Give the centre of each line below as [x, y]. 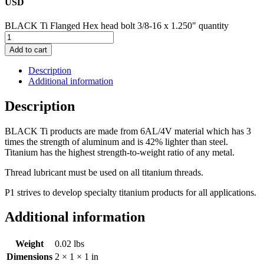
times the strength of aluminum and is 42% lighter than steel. [116, 141]
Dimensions [29, 257]
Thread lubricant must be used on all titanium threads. [104, 172]
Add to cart [28, 49]
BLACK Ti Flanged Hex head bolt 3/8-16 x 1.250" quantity [117, 25]
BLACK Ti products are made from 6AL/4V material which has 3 [128, 131]
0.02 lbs [70, 244]
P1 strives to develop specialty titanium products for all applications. [131, 192]
